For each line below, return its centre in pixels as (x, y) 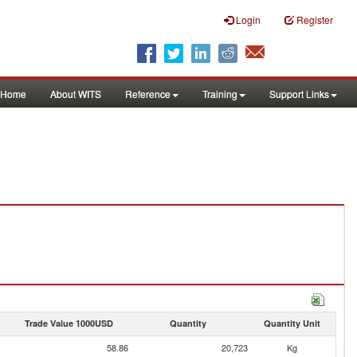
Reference (148, 94)
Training (220, 94)
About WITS (76, 94)
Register (315, 20)
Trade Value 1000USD (69, 323)
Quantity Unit (292, 323)
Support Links (299, 94)
